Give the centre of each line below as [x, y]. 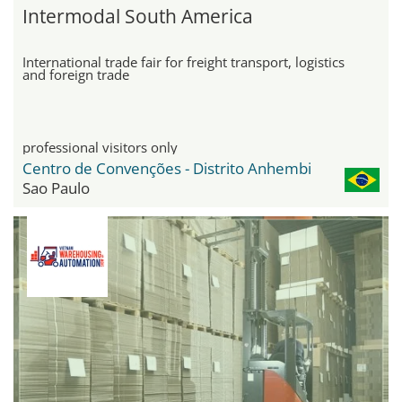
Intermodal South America [138, 16]
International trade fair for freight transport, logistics [184, 61]
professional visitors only [100, 147]
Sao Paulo [56, 188]
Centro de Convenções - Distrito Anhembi [167, 168]
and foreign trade [76, 74]
